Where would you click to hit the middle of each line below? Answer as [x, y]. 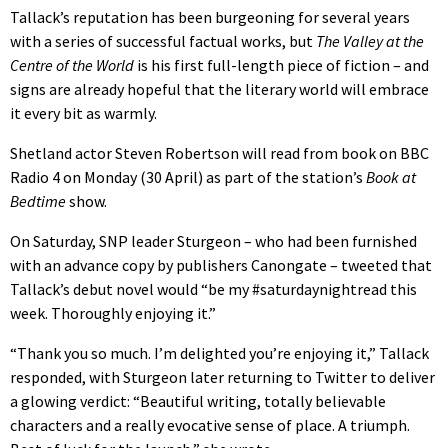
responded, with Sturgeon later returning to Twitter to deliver [222, 377]
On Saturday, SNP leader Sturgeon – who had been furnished [213, 241]
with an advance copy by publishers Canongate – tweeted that [221, 265]
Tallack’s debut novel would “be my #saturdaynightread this [213, 289]
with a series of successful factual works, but [163, 41]
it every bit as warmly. [83, 113]
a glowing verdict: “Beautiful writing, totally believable [198, 401]
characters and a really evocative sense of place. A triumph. [210, 425]
